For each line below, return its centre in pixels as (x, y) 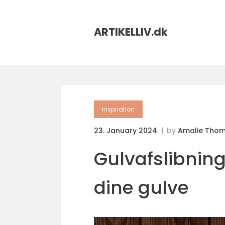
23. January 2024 (127, 131)
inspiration (118, 109)
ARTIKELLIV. (124, 32)
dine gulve (141, 188)
